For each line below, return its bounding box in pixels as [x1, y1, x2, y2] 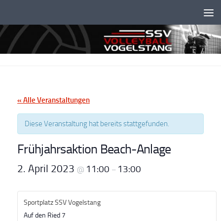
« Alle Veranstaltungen [17, 95, 90, 105]
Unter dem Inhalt [13, 9, 71, 19]
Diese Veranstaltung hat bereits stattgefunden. [25, 119, 169, 128]
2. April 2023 [17, 162, 77, 175]
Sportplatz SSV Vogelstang [24, 198, 101, 207]
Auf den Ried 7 [24, 211, 66, 220]
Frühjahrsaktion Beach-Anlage [17, 141, 171, 156]
